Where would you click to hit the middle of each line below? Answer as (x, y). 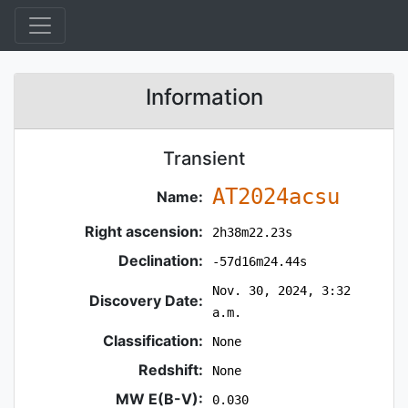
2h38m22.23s (252, 232)
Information (204, 97)
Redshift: (171, 370)
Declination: (161, 260)
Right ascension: (144, 231)
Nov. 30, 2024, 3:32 (281, 291)
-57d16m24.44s (259, 261)
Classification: (153, 341)
